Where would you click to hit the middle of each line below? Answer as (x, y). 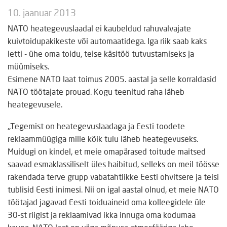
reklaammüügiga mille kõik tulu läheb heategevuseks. (103, 139)
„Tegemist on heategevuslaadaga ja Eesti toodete (96, 127)
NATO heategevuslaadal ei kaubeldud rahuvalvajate (99, 29)
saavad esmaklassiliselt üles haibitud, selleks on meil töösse (113, 165)
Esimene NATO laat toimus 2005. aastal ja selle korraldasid (112, 80)
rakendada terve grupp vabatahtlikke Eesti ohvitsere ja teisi (113, 177)
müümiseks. (28, 67)
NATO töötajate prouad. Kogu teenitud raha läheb (96, 92)
